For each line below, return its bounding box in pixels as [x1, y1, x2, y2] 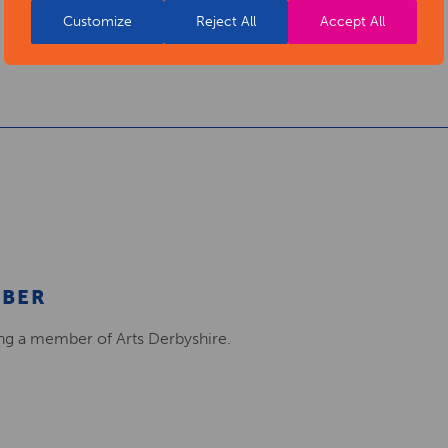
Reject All [196, 13, 256, 30]
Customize [63, 13, 132, 30]
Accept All [320, 13, 385, 30]
